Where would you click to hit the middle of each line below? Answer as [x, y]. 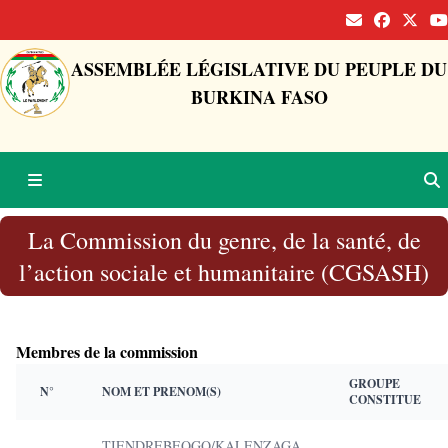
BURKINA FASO [259, 97]
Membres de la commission [107, 351]
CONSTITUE [385, 399]
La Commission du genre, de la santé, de [224, 240]
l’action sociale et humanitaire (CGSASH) [224, 272]
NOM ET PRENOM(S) [161, 391]
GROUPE [374, 383]
